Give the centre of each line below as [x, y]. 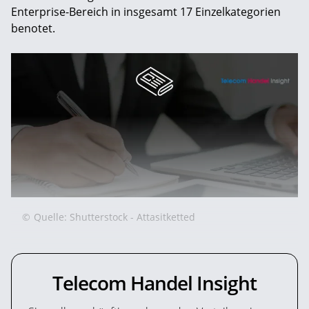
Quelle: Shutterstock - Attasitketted [114, 217]
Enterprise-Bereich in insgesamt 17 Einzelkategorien [146, 11]
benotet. [33, 28]
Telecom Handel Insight [154, 283]
